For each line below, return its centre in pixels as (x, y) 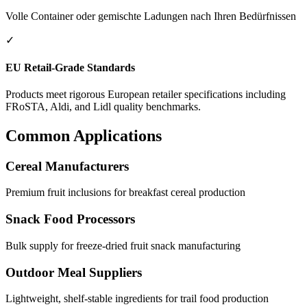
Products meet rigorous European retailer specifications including (146, 94)
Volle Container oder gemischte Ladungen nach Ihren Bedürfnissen (151, 16)
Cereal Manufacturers (67, 166)
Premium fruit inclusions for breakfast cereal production (125, 193)
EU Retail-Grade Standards (70, 67)
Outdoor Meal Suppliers (74, 272)
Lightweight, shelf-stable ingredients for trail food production (137, 299)
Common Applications (84, 135)
